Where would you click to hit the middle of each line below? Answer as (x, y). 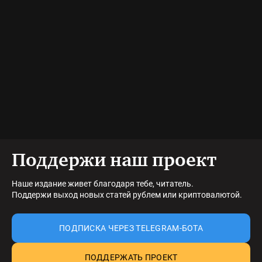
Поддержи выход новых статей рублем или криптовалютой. (127, 195)
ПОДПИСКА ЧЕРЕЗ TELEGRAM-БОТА (131, 228)
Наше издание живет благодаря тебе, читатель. (103, 184)
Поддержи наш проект (114, 161)
